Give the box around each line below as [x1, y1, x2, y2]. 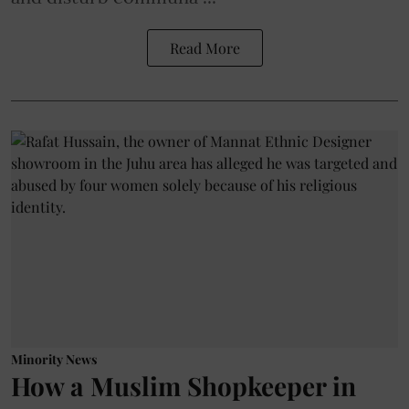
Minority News [11, 351, 97, 369]
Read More [169, 37, 240, 58]
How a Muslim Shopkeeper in [11, 369, 356, 404]
